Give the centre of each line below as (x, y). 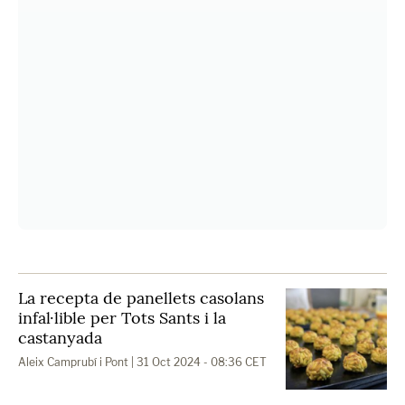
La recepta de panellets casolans (141, 298)
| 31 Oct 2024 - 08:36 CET (198, 362)
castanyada (60, 338)
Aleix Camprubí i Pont (73, 362)
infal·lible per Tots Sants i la (122, 318)
